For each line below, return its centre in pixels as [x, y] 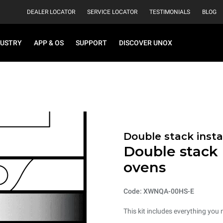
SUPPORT [91, 43]
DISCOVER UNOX [146, 43]
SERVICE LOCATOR [112, 12]
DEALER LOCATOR [51, 12]
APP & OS [49, 43]
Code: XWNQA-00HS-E [159, 191]
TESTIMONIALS [170, 12]
